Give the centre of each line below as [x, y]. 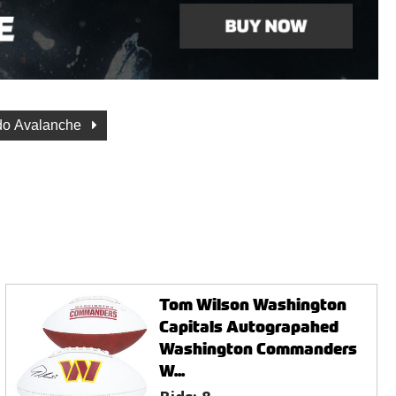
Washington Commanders [259, 348]
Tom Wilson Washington [253, 304]
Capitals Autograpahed [249, 326]
